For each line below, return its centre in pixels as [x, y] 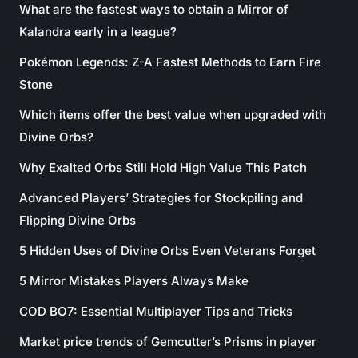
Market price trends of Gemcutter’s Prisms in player [168, 341]
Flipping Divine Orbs [78, 220]
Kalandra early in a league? [98, 31]
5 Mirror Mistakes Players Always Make [134, 280]
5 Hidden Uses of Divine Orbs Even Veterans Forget [167, 250]
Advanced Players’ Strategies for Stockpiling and [161, 197]
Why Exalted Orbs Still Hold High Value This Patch [163, 167]
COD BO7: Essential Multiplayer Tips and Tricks [156, 311]
